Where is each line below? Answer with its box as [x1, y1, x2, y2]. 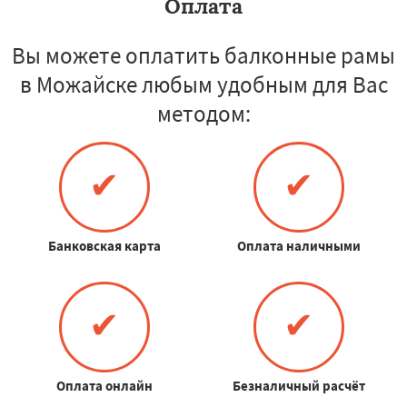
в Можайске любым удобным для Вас [19, 69, 388, 99]
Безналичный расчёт [232, 376, 365, 394]
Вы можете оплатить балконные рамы [12, 40, 395, 70]
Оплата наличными [236, 236, 361, 254]
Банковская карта [47, 236, 161, 254]
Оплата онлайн [55, 376, 153, 394]
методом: [156, 98, 251, 128]
